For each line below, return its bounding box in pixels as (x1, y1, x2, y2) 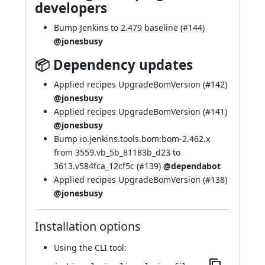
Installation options (35, 218, 141, 234)
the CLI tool (79, 242, 124, 253)
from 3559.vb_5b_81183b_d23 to (54, 147, 180, 158)
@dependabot (163, 160, 221, 172)
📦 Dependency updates (35, 56, 193, 74)
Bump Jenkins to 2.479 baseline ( (54, 22, 183, 33)
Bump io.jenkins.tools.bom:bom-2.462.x (54, 133, 210, 144)
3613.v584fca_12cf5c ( (54, 160, 139, 172)
